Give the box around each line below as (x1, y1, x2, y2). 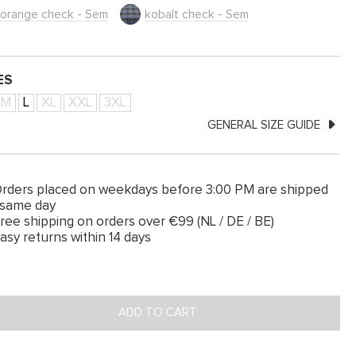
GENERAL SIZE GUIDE (207, 119, 323, 131)
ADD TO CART (118, 307, 198, 319)
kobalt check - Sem (145, 9, 250, 21)
